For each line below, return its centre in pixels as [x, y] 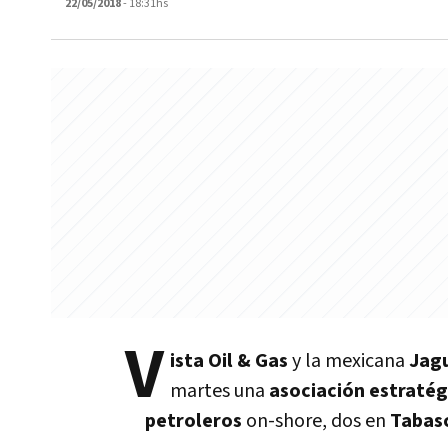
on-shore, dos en [316, 421]
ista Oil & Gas [229, 361]
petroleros [193, 421]
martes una [219, 391]
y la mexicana [348, 361]
